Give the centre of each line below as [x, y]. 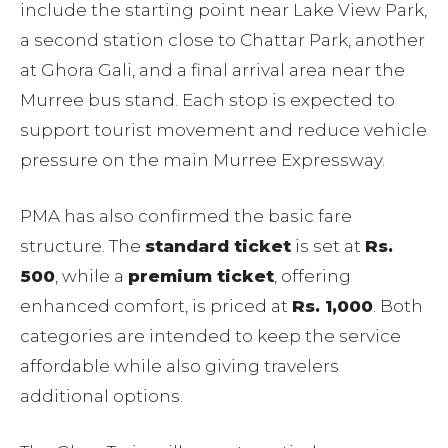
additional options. [101, 396]
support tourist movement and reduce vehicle [223, 130]
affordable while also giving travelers [179, 366]
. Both [398, 306]
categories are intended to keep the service [210, 336]
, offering [312, 276]
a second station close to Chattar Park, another [222, 40]
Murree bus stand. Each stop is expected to [207, 100]
